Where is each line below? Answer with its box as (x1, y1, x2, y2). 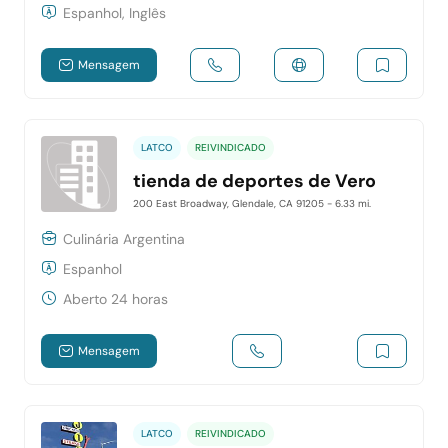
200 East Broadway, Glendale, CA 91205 (133, 196, 328, 210)
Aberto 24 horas (63, 290, 169, 309)
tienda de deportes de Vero (133, 168, 377, 193)
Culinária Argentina (63, 230, 186, 249)
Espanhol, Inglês (63, 4, 167, 23)
